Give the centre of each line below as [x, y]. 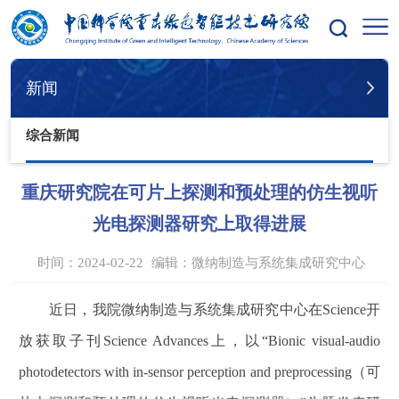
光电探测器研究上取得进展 [199, 224]
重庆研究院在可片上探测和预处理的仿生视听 [199, 193]
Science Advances [156, 340]
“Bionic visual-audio [322, 340]
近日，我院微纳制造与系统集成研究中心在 [186, 309]
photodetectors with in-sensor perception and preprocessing [185, 371]
